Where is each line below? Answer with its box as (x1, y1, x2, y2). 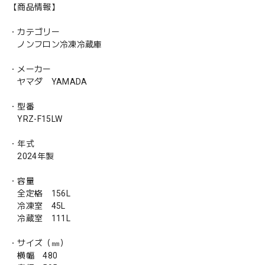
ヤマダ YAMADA (9, 76, 88, 86)
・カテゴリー (9, 27, 60, 37)
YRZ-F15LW (9, 114, 63, 124)
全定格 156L (9, 188, 70, 198)
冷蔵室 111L (9, 213, 70, 223)
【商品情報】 (9, 2, 60, 12)
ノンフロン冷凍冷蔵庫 (9, 39, 102, 49)
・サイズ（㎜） (9, 238, 69, 248)
